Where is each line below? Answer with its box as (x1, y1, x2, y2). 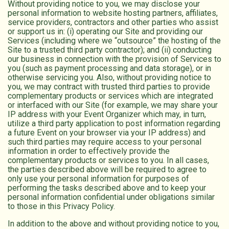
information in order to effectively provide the (8, 146, 170, 156)
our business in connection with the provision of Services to (8, 54, 221, 64)
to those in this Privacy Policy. (8, 201, 115, 211)
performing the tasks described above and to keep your (8, 182, 206, 193)
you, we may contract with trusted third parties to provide (8, 81, 210, 91)
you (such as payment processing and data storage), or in (8, 63, 211, 73)
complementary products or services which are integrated (8, 90, 213, 101)
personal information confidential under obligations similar (8, 192, 215, 202)
